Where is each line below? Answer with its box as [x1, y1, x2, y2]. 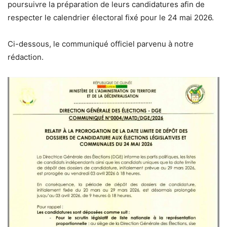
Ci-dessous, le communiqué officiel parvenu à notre [8, 39, 194, 49]
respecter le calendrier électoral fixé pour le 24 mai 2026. [8, 12, 214, 22]
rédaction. [8, 52, 44, 62]
